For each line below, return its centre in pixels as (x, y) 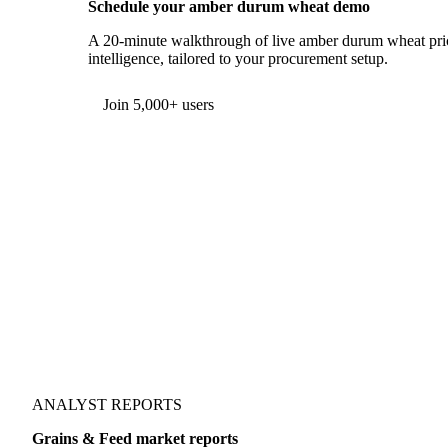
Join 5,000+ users (158, 105)
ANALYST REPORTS (107, 405)
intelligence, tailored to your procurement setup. (238, 59)
